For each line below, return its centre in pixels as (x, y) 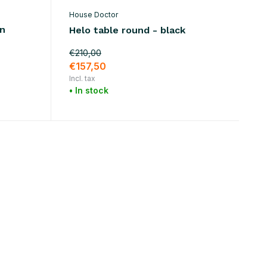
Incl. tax (82, 78)
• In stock (89, 90)
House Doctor (93, 14)
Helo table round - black (127, 30)
